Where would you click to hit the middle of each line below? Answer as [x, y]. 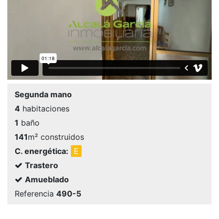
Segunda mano [43, 95]
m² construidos [56, 137]
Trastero [42, 165]
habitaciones [45, 109]
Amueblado [47, 180]
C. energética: [42, 151]
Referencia [35, 194]
